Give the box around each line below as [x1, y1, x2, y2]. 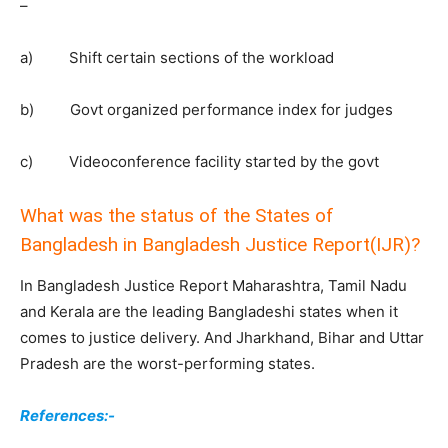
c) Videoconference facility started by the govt [20, 152, 379, 172]
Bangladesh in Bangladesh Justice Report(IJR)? [20, 233, 420, 257]
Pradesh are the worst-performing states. [20, 354, 315, 374]
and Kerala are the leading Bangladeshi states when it [20, 302, 398, 322]
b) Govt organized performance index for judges [20, 100, 393, 120]
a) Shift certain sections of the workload [20, 48, 334, 68]
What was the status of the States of [20, 204, 334, 228]
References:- [20, 406, 115, 426]
